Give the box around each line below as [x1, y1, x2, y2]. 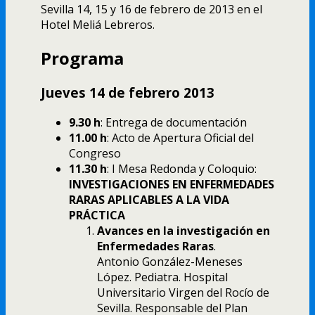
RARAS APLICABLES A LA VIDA [69, 191, 229, 207]
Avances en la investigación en [97, 222, 270, 238]
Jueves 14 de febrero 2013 [41, 83, 214, 101]
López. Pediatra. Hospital [97, 269, 228, 285]
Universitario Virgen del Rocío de [97, 284, 269, 300]
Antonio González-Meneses [97, 253, 243, 269]
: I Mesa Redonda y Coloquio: [107, 160, 257, 176]
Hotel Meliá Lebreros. [41, 16, 155, 32]
